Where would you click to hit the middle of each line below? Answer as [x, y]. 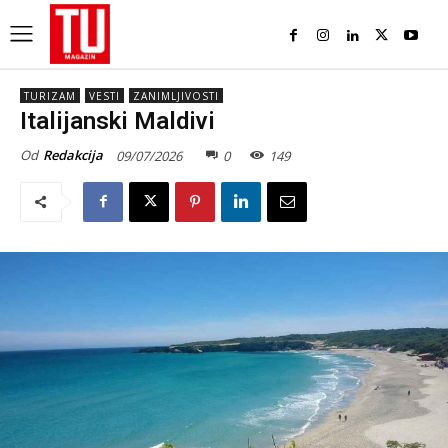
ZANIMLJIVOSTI [176, 96]
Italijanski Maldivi [117, 121]
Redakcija [73, 155]
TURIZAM [50, 96]
